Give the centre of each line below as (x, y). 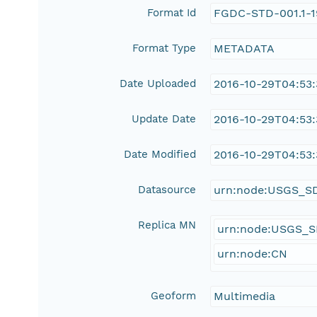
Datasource (167, 190)
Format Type (165, 48)
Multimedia (245, 296)
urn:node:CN (253, 254)
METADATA (244, 49)
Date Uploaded (158, 84)
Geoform (174, 296)
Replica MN (167, 225)
